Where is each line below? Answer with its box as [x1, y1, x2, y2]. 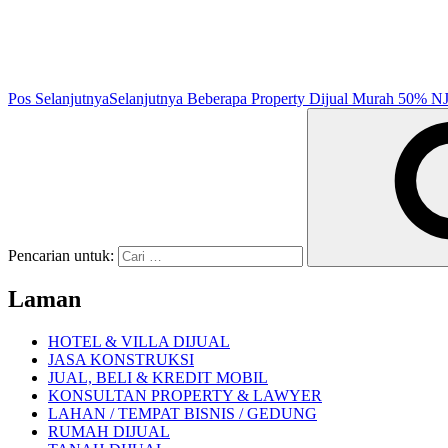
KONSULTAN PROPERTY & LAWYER [48, 387, 322, 405]
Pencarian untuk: [8, 246, 118, 264]
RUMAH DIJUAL [48, 423, 170, 441]
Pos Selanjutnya [8, 89, 109, 107]
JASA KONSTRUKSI [48, 351, 194, 369]
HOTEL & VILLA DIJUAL [48, 333, 230, 351]
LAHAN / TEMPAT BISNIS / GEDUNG [48, 405, 317, 423]
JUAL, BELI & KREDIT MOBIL [48, 369, 268, 387]
